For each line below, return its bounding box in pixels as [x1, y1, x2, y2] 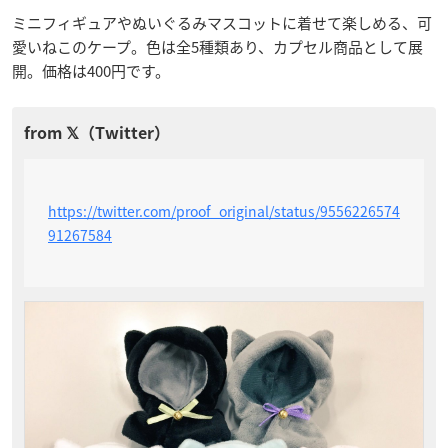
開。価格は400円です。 [12, 59, 170, 82]
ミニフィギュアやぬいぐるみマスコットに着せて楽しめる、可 [12, 11, 432, 34]
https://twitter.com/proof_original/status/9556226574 [48, 200, 400, 221]
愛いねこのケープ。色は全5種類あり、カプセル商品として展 [12, 35, 423, 58]
